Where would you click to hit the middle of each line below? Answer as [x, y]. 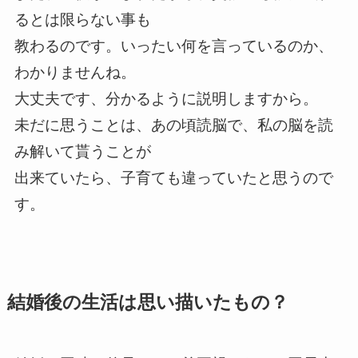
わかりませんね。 [75, 73]
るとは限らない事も [82, 20]
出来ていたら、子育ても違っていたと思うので [173, 178]
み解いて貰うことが [82, 152]
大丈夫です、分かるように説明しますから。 [166, 99]
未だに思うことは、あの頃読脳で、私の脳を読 [173, 125]
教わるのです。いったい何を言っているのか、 [173, 46]
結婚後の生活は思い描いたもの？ [147, 302]
